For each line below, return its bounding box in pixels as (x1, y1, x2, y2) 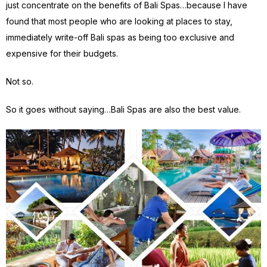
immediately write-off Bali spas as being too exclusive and (6, 32, 234, 42)
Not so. (6, 76, 33, 86)
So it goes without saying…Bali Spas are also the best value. (6, 104, 241, 114)
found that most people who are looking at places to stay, (6, 16, 232, 26)
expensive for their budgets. (6, 48, 118, 58)
